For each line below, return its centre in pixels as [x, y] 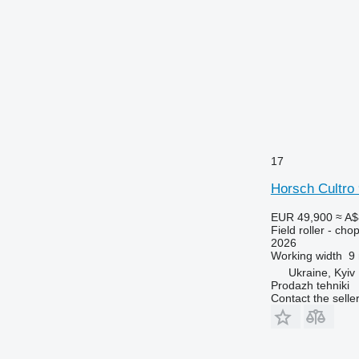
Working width [306, 255]
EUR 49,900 [301, 217]
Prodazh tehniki [310, 285]
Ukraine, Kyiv [321, 272]
